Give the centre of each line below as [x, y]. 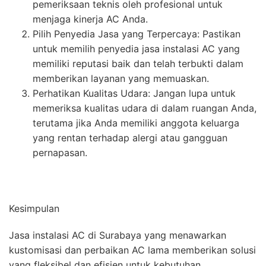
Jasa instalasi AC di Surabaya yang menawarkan [118, 235]
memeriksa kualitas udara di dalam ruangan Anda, [145, 108]
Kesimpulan [34, 209]
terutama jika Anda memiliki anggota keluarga [136, 123]
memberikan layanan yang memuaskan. [121, 79]
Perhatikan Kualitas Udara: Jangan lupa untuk [134, 94]
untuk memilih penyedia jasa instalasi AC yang [136, 49]
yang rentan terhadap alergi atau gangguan [130, 138]
